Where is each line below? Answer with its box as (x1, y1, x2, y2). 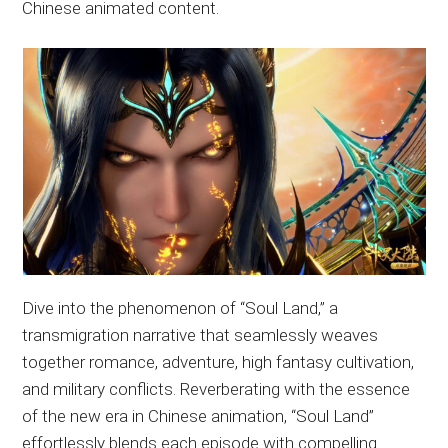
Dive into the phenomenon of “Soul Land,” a (22, 297, 339, 318)
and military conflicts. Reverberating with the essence (22, 378, 411, 399)
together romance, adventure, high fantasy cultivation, (22, 351, 415, 372)
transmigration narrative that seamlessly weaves (22, 324, 379, 345)
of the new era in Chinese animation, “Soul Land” (22, 405, 375, 426)
